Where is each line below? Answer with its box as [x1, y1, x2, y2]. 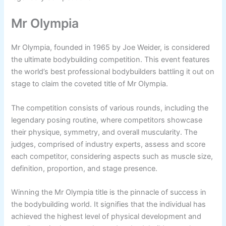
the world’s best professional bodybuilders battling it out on [11, 67, 215, 77]
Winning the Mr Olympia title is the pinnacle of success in [11, 187, 207, 197]
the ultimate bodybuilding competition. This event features [11, 55, 210, 65]
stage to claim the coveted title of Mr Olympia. [11, 79, 168, 89]
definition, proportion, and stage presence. [11, 163, 158, 173]
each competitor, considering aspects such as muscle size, [11, 151, 213, 161]
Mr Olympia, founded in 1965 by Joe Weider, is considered [11, 43, 210, 52]
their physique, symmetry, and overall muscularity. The [11, 127, 198, 137]
